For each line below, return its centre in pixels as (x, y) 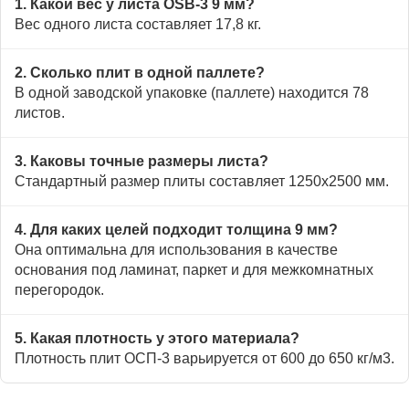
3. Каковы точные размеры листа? (142, 161)
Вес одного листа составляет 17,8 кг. (138, 24)
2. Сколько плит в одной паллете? (140, 72)
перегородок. (59, 289)
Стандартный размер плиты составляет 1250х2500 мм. (202, 181)
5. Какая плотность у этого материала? (157, 338)
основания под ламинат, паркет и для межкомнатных (194, 269)
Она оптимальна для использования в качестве (176, 249)
